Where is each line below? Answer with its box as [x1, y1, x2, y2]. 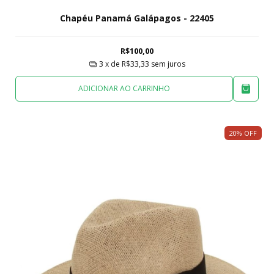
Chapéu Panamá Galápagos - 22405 [60, 12, 214, 24]
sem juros [150, 59, 185, 70]
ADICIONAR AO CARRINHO [78, 83, 170, 94]
